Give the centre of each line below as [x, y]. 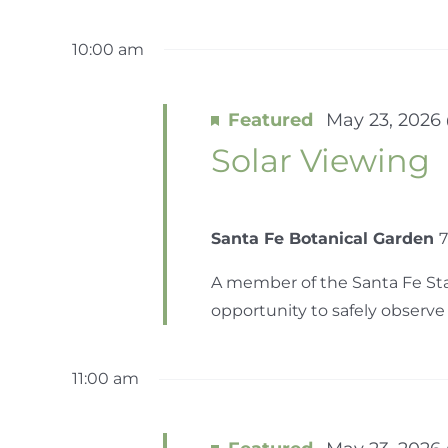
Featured [270, 119]
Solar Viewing [320, 161]
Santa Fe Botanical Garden [324, 239]
